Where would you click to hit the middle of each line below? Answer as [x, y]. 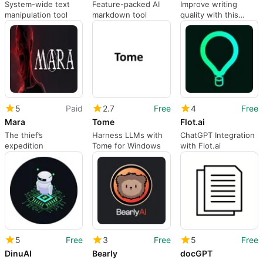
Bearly [105, 254]
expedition [24, 146]
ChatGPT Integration [217, 135]
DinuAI [18, 254]
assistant [196, 36]
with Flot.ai [200, 146]
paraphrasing [204, 25]
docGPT [196, 254]
